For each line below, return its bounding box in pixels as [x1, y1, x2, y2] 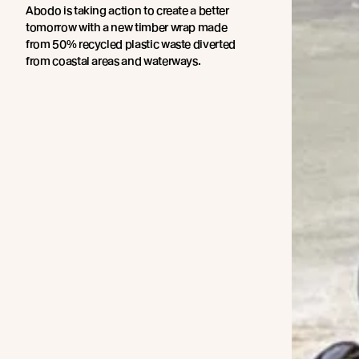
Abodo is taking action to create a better [26, 4, 229, 17]
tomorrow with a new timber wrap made [26, 21, 228, 34]
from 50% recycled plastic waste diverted [26, 38, 236, 50]
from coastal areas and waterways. [26, 54, 201, 67]
